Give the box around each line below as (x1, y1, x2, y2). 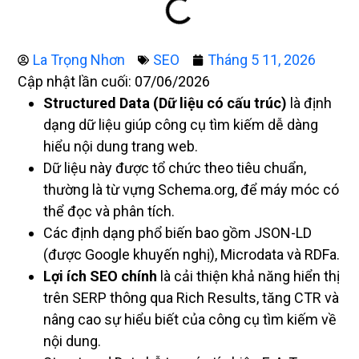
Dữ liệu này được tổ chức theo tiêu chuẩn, (43, 159, 306, 176)
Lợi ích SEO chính (43, 268, 157, 284)
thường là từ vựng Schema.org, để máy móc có (43, 181, 339, 198)
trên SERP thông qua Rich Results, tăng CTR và (43, 289, 339, 306)
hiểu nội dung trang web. (43, 138, 198, 155)
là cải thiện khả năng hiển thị (157, 268, 340, 284)
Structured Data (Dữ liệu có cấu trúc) (43, 95, 287, 111)
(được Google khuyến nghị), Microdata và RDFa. (43, 246, 340, 263)
